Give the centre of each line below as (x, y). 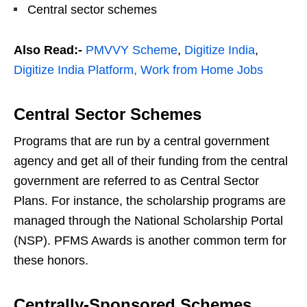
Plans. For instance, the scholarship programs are (150, 201)
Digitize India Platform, (75, 70)
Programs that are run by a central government (142, 142)
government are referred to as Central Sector (136, 181)
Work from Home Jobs (202, 70)
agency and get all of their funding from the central (151, 161)
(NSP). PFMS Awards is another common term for (150, 241)
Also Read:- (48, 50)
